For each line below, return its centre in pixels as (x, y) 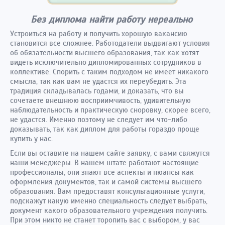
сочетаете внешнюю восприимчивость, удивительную (100, 100)
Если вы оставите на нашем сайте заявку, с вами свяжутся (110, 153)
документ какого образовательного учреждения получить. (109, 210)
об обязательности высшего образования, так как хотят (104, 52)
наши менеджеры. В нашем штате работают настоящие (104, 162)
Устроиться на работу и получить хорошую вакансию (99, 33)
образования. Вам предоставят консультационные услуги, (107, 191)
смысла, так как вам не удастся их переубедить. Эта (98, 81)
